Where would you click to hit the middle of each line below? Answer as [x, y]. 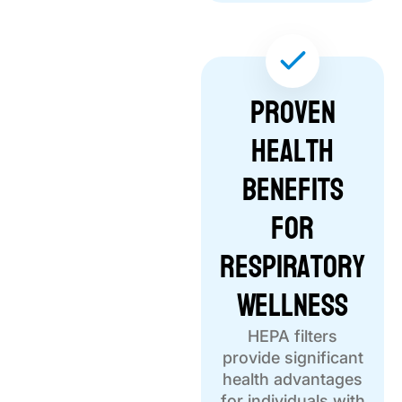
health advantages [293, 380]
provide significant [293, 358]
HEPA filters [293, 336]
